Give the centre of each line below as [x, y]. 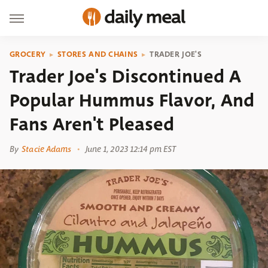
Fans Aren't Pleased [92, 124]
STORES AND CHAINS [98, 54]
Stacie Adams [47, 149]
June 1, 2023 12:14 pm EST [131, 149]
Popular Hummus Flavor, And [132, 100]
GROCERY [28, 54]
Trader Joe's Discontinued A [125, 77]
